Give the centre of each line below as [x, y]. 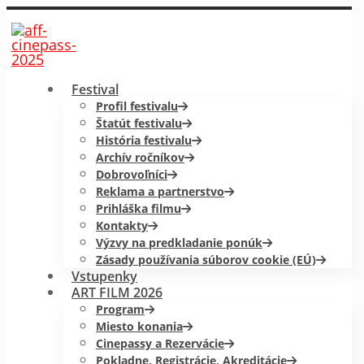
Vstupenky [104, 276]
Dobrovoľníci [132, 174]
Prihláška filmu [139, 208]
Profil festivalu [137, 106]
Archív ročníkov [140, 157]
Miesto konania [139, 326]
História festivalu [144, 140]
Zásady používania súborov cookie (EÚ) [206, 260]
